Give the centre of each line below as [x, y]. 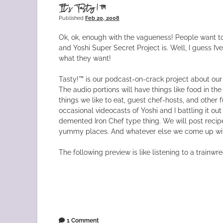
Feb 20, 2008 [103, 18]
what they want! [85, 58]
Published [72, 18]
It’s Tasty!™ [83, 8]
